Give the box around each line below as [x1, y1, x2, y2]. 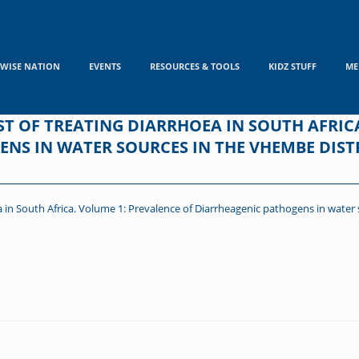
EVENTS [88, 59, 121, 72]
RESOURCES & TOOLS [149, 59, 240, 72]
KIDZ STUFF [268, 59, 317, 72]
